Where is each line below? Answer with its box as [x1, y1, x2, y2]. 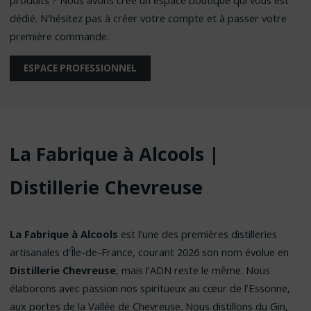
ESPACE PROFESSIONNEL [23, 62, 137, 75]
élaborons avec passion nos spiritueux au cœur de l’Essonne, [9, 280, 290, 295]
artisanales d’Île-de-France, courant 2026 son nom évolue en [9, 244, 289, 259]
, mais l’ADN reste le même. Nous [115, 262, 270, 277]
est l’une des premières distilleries [117, 226, 277, 241]
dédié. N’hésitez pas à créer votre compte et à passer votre [9, 10, 287, 25]
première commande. [9, 28, 109, 43]
